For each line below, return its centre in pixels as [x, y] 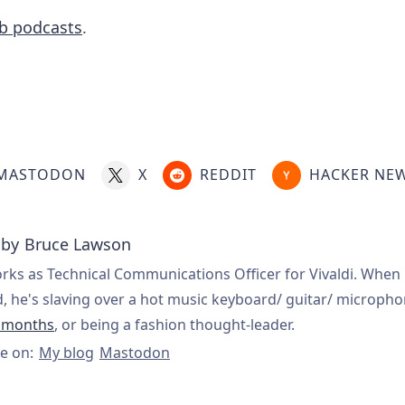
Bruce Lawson [78, 245]
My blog [66, 353]
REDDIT [228, 174]
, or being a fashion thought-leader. [174, 325]
